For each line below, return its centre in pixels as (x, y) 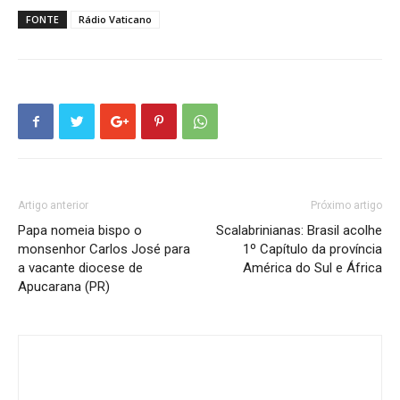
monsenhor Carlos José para (104, 249)
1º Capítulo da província (312, 249)
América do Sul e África (312, 268)
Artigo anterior (53, 205)
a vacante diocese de (80, 268)
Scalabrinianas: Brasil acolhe (299, 230)
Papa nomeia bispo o (80, 230)
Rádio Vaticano (115, 19)
